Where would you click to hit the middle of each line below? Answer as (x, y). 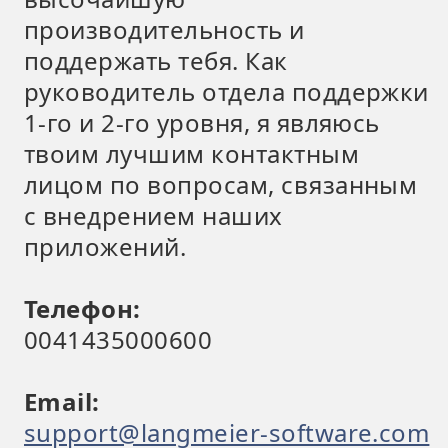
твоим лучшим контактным (192, 153)
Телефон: (82, 308)
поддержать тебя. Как (156, 60)
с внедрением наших (153, 215)
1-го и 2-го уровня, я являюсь (202, 122)
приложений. (105, 246)
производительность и (164, 29)
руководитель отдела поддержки (226, 91)
